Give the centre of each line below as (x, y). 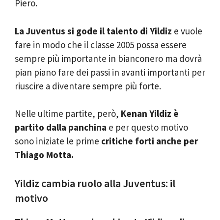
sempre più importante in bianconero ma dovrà (108, 58)
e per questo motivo (147, 127)
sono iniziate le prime (57, 141)
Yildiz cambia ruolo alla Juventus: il (95, 183)
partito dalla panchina (61, 127)
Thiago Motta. (44, 155)
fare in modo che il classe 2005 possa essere (101, 44)
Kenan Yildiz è (150, 113)
